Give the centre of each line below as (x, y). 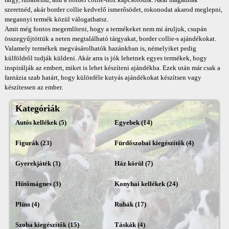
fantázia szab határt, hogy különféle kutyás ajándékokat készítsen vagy (103, 77)
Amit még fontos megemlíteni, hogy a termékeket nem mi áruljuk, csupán (106, 29)
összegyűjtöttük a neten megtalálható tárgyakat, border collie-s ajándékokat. (110, 39)
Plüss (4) (28, 204)
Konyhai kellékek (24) (146, 184)
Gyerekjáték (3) (38, 163)
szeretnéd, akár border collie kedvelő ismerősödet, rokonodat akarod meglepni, (113, 9)
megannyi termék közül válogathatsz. (56, 19)
